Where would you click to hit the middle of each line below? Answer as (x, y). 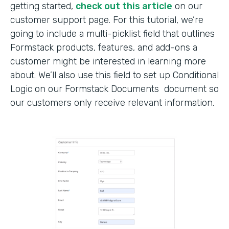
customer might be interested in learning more (108, 61)
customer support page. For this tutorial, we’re (107, 20)
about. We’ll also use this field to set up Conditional (114, 75)
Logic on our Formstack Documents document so (114, 89)
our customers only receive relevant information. (112, 102)
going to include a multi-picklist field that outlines (112, 33)
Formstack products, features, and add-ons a (104, 47)
